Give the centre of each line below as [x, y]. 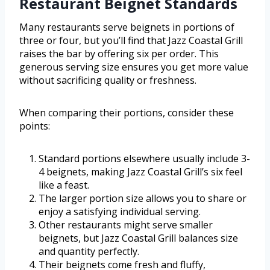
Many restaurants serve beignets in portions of [127, 27]
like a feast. [64, 185]
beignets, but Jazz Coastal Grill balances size [138, 238]
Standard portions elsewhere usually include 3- [144, 159]
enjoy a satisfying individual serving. [120, 212]
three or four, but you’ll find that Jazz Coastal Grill [131, 41]
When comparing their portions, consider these [127, 113]
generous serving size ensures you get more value [134, 67]
